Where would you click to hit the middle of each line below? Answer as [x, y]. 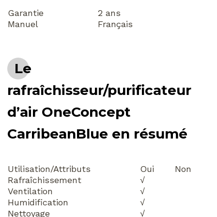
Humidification [38, 202]
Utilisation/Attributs [49, 169]
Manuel [23, 24]
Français [115, 24]
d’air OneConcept [69, 112]
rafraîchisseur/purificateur [99, 90]
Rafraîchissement [45, 180]
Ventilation [30, 191]
